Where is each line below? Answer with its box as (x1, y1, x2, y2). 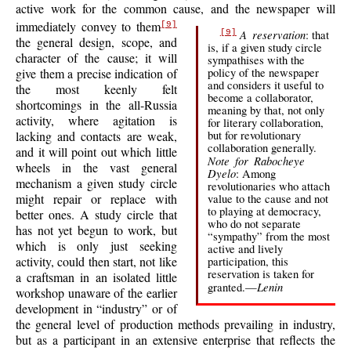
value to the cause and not (207, 190, 328, 206)
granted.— (207, 279, 257, 295)
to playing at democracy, (207, 203, 321, 219)
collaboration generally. (207, 139, 317, 155)
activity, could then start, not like (16, 253, 177, 270)
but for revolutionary (207, 127, 301, 143)
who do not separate (207, 215, 301, 231)
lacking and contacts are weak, (16, 128, 177, 145)
